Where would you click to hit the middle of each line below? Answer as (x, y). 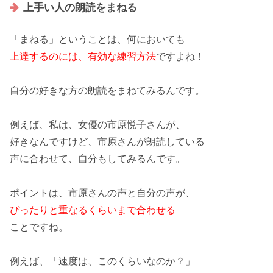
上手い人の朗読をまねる (80, 8)
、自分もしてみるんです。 (127, 158)
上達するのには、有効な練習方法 (83, 56)
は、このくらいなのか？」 (136, 261)
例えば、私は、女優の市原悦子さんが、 (97, 124)
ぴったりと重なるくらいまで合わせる (93, 210)
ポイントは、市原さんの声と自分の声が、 (102, 193)
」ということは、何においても (117, 39)
